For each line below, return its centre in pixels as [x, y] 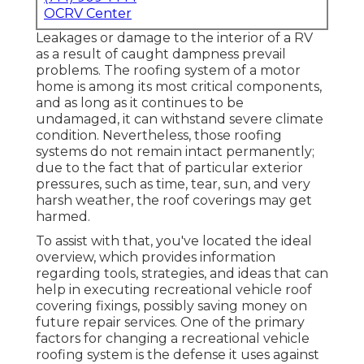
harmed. [63, 217]
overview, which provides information [156, 258]
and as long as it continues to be [140, 103]
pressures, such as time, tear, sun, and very [173, 184]
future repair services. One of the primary [170, 323]
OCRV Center [88, 14]
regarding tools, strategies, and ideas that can [182, 274]
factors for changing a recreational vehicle [173, 339]
